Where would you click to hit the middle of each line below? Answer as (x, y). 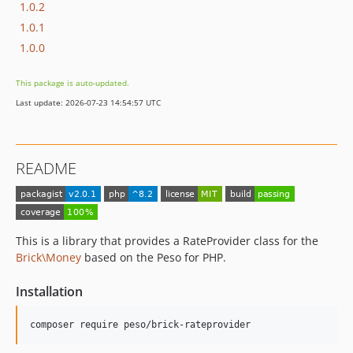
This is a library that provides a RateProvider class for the (167, 240)
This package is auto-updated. (72, 83)
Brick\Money (48, 257)
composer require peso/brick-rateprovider (140, 324)
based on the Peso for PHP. (154, 257)
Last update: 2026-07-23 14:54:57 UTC (88, 102)
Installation (49, 291)
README (46, 168)
